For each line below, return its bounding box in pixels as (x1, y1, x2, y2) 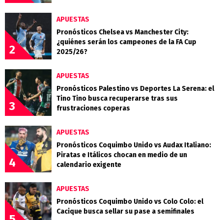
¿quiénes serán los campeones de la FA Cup (56, 38, 196, 47)
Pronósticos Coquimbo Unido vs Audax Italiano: (56, 141, 211, 150)
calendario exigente (56, 161, 121, 169)
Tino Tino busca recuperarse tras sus (56, 94, 178, 103)
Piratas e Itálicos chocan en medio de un (56, 151, 187, 160)
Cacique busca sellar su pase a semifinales (56, 207, 194, 216)
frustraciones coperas (56, 104, 130, 113)
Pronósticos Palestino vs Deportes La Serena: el (56, 84, 214, 93)
